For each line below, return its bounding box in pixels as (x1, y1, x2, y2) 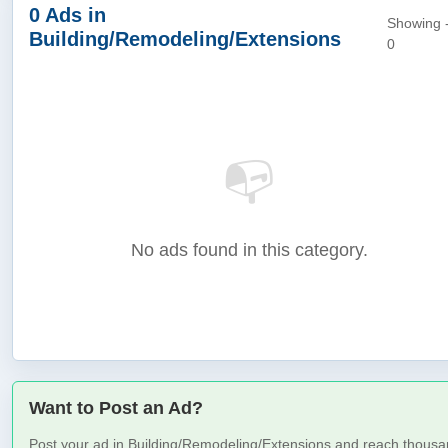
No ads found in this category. (130, 240, 368, 260)
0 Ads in (29, 4, 106, 26)
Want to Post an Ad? (29, 398, 203, 418)
